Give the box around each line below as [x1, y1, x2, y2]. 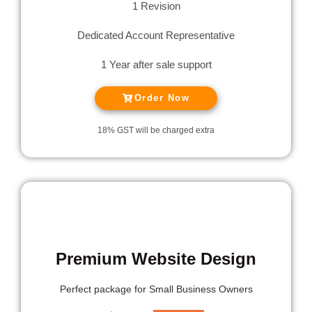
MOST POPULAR [97, 190, 215, 207]
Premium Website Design [56, 249, 256, 269]
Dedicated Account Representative [77, 29, 235, 42]
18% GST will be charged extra [97, 125, 214, 136]
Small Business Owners [148, 283, 253, 295]
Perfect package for [59, 283, 149, 295]
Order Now [134, 93, 189, 104]
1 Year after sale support [100, 58, 212, 71]
